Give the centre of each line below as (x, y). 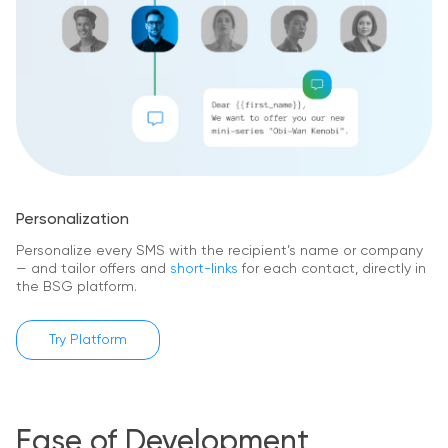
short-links (204, 268)
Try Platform (88, 339)
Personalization (72, 219)
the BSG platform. (76, 286)
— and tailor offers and (93, 268)
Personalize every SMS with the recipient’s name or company (219, 250)
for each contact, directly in (332, 268)
